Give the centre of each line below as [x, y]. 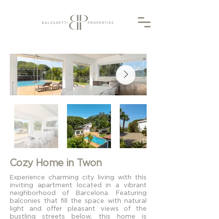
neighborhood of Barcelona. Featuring [78, 193]
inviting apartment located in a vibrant [78, 185]
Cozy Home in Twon [56, 163]
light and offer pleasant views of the [78, 208]
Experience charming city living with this [78, 177]
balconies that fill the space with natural [78, 200]
